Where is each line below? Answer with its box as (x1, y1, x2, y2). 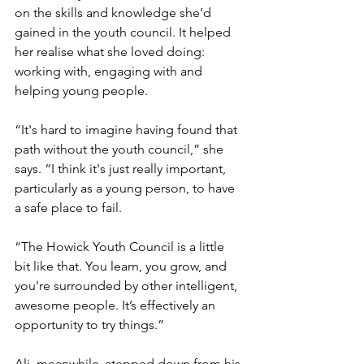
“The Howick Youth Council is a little (15, 239, 227, 255)
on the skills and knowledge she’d (15, 5, 214, 21)
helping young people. (15, 83, 151, 99)
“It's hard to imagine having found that (15, 122, 240, 138)
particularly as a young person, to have (15, 180, 238, 197)
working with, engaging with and (15, 63, 206, 80)
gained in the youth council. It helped (15, 24, 234, 41)
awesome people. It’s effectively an (15, 297, 219, 314)
